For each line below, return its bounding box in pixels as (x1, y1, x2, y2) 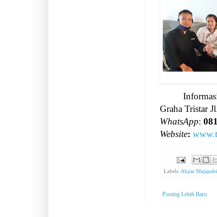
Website (160, 128, 187, 139)
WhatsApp (160, 116, 199, 126)
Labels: (164, 168, 181, 174)
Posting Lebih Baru (162, 191, 207, 198)
